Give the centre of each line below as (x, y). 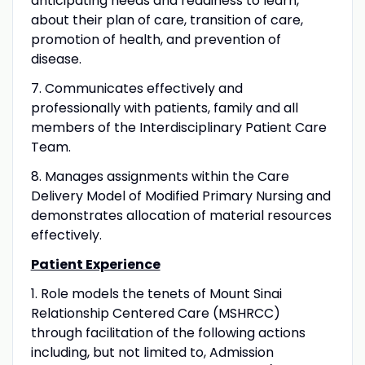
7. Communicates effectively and (136, 88)
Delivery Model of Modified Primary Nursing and (180, 196)
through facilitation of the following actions (168, 332)
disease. (56, 59)
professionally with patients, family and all (164, 108)
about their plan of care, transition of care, (167, 20)
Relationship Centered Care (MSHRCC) (155, 313)
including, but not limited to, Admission (152, 352)
